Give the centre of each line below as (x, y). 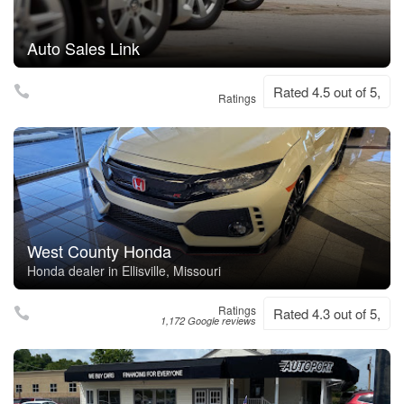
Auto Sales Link (83, 48)
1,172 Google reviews (208, 321)
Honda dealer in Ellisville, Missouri (124, 271)
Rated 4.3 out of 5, (327, 313)
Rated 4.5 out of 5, (327, 92)
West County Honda (99, 251)
